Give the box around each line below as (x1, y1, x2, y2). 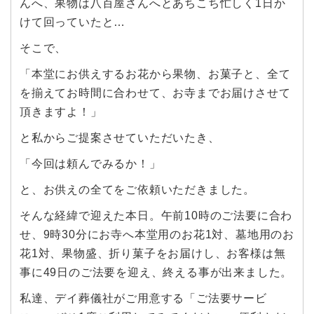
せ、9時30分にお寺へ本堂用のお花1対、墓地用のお (20, 228, 294, 241)
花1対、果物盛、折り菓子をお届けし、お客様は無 (20, 247, 286, 260)
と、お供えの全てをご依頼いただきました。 (20, 184, 255, 196)
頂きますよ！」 (20, 106, 102, 118)
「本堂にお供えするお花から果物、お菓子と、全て (20, 68, 291, 81)
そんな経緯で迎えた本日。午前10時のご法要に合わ (20, 210, 293, 222)
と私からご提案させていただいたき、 (20, 132, 220, 144)
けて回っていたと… (20, 16, 126, 29)
